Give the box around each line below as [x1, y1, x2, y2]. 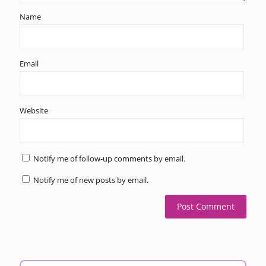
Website [20, 104, 48, 116]
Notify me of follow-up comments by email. [33, 153, 185, 164]
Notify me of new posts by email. [33, 174, 148, 185]
